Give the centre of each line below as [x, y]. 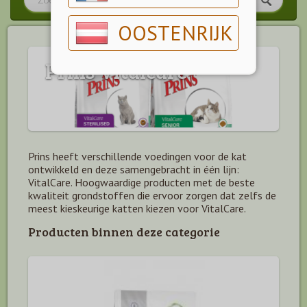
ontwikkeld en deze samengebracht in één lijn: [134, 170]
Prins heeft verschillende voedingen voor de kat [137, 157]
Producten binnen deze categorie [124, 232]
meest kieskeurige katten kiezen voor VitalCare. [137, 209]
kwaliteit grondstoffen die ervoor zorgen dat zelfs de [152, 196]
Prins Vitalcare [116, 71]
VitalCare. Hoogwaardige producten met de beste [142, 183]
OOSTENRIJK [175, 33]
